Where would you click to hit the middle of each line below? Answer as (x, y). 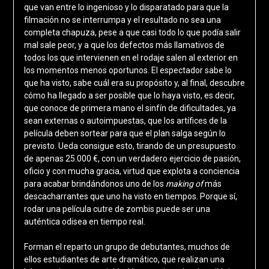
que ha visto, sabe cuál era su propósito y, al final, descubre (134, 83)
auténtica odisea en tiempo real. (84, 222)
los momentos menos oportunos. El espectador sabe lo (128, 71)
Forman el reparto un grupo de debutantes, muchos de (127, 247)
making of (185, 184)
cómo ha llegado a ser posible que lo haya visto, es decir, (129, 96)
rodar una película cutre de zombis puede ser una (117, 209)
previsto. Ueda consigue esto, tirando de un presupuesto (130, 146)
